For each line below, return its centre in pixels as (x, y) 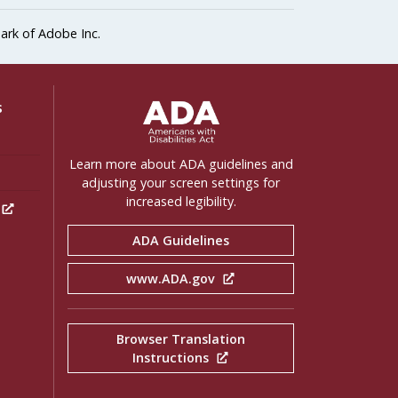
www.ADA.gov (172, 279)
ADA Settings (113, 107)
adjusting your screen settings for (181, 183)
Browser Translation (181, 339)
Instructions (172, 358)
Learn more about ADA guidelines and (181, 164)
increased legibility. (181, 202)
